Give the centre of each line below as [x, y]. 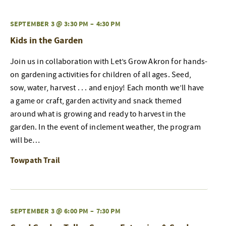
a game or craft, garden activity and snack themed [96, 101]
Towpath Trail [35, 160]
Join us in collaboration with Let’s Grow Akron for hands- [109, 61]
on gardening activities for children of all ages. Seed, [101, 74]
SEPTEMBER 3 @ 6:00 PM [49, 211]
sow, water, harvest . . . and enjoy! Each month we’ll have [107, 88]
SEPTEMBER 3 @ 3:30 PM [49, 24]
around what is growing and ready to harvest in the [98, 114]
